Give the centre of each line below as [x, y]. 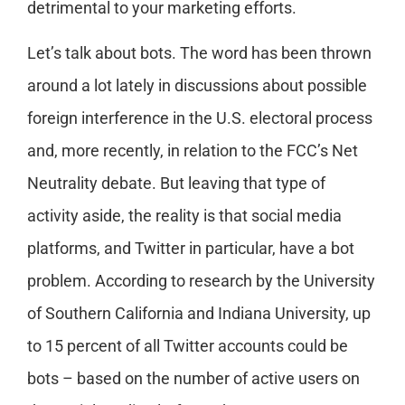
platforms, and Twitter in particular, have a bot [191, 249]
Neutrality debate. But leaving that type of [176, 184]
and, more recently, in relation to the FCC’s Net [193, 151]
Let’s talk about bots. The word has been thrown [199, 53]
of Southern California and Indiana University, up [199, 314]
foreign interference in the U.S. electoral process [200, 118]
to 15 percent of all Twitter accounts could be [188, 346]
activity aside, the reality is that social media [184, 216]
